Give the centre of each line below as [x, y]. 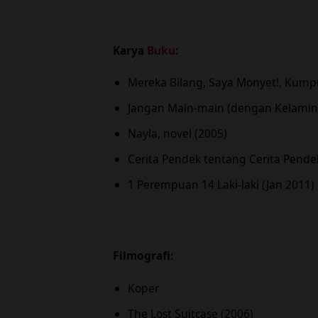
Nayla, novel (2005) [177, 134]
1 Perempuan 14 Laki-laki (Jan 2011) [221, 185]
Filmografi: [143, 256]
